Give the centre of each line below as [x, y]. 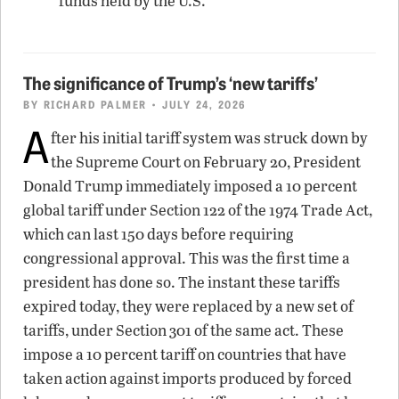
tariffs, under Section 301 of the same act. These [183, 330]
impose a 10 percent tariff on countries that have [185, 354]
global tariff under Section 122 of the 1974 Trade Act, [198, 209]
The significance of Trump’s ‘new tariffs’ [171, 81]
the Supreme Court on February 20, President [206, 161]
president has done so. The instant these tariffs [182, 281]
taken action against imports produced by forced [187, 378]
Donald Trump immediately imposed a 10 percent [190, 185]
